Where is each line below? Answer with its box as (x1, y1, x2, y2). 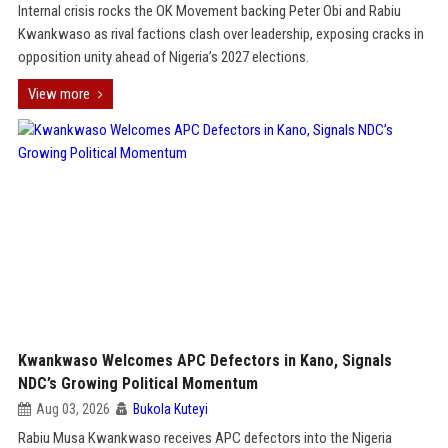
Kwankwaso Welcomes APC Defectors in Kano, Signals (17, 351, 392, 370)
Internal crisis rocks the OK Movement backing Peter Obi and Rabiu (17, 2, 401, 20)
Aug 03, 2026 (35, 401, 110, 417)
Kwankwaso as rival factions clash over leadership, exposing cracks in (17, 25, 424, 43)
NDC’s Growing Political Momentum (17, 374, 258, 393)
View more (27, 85, 90, 103)
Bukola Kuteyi (132, 401, 208, 417)
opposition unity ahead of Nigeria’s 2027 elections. (17, 48, 309, 66)
